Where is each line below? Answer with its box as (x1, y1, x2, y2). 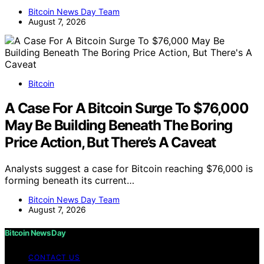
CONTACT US (28, 252, 80, 262)
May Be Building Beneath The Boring (5, 117, 233, 134)
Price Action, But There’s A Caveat (5, 134, 216, 151)
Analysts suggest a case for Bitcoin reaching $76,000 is (5, 163, 253, 175)
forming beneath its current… (5, 174, 134, 187)
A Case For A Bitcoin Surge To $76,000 (5, 100, 249, 117)
